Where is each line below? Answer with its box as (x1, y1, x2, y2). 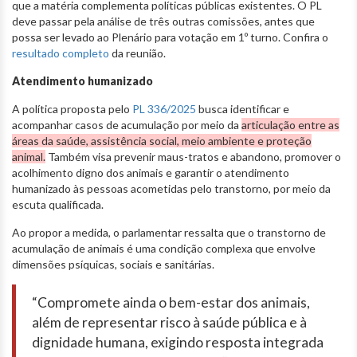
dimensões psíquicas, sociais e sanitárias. (12, 257, 217, 272)
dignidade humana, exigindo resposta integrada (32, 334, 324, 351)
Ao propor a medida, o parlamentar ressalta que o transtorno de (12, 226, 326, 240)
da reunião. (109, 46, 166, 61)
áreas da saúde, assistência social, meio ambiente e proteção (12, 134, 312, 148)
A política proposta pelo (12, 102, 132, 116)
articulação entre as (241, 118, 339, 132)
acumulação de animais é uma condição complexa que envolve (12, 241, 316, 256)
